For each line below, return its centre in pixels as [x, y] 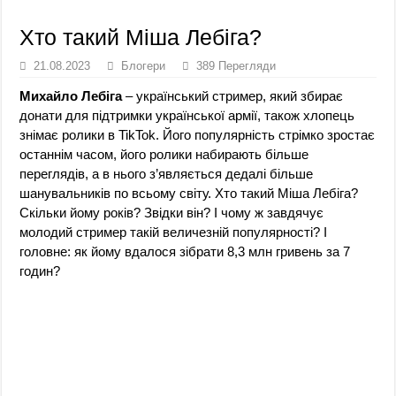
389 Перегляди [236, 66]
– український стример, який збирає [233, 96]
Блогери [144, 66]
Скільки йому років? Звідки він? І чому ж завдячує [172, 213]
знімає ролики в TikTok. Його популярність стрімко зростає [198, 135]
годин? [40, 271]
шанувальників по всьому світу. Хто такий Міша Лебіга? [189, 194]
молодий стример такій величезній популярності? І [174, 232]
